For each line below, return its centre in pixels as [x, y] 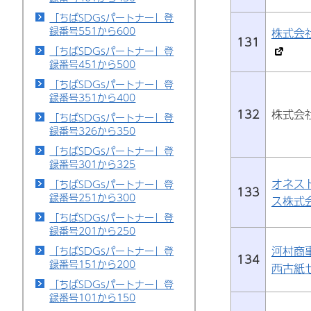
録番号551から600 [93, 31]
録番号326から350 [93, 131]
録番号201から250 [93, 230]
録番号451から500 [93, 64]
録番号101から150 [93, 297]
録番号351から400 [93, 97]
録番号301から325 [93, 164]
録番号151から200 [93, 264]
